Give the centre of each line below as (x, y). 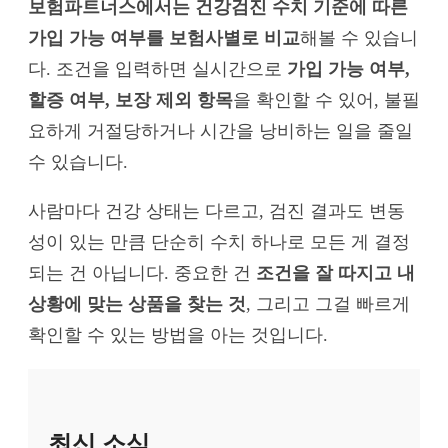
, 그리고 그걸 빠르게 (328, 303)
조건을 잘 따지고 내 (335, 272)
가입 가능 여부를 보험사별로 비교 (164, 38)
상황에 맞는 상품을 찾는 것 (137, 303)
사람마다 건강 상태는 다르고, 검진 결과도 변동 (216, 210)
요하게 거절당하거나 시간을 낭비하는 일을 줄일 (220, 131)
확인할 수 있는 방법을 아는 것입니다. (178, 334)
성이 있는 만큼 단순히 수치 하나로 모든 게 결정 (219, 241)
